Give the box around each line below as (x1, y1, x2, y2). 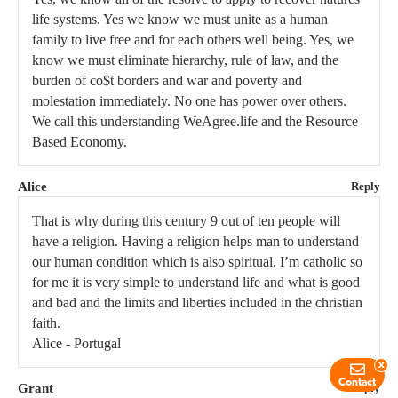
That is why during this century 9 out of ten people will (32, 213, 340, 229)
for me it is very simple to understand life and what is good (32, 275, 360, 291)
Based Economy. (32, 134, 127, 150)
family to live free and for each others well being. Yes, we (32, 32, 354, 48)
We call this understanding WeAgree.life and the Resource (32, 114, 358, 130)
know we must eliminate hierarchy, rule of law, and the (32, 52, 338, 68)
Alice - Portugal (32, 336, 121, 352)
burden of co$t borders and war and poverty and (32, 73, 302, 89)
